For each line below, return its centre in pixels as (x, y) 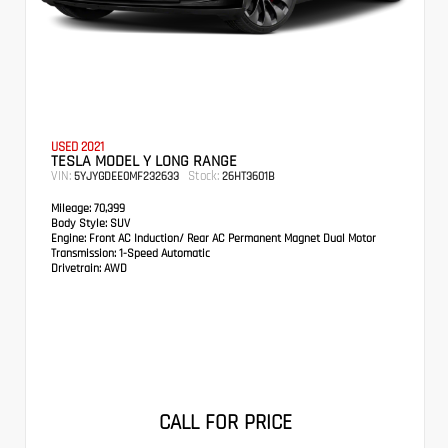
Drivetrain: (76, 268)
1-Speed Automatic (164, 253)
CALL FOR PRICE (225, 422)
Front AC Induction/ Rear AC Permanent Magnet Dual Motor (231, 238)
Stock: (203, 176)
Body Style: (79, 223)
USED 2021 (77, 147)
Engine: (68, 238)
